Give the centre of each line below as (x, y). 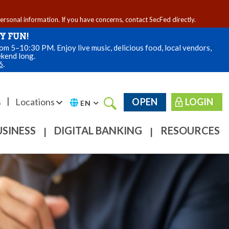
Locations (36, 102)
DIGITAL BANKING (98, 130)
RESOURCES (190, 130)
